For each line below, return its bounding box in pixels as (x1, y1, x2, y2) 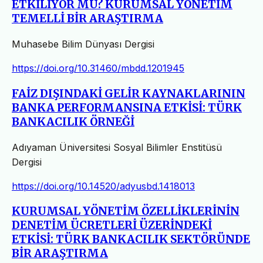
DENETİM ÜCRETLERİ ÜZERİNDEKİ (12, 218, 212, 232)
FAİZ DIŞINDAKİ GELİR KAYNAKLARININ (12, 86, 245, 100)
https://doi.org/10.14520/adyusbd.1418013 (12, 180, 195, 192)
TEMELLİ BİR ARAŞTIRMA (12, 12, 163, 26)
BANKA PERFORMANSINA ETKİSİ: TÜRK (12, 100, 242, 114)
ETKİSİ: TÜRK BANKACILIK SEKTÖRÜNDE (12, 232, 250, 247)
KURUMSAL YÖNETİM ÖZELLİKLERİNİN (12, 204, 240, 218)
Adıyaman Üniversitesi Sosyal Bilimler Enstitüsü (12, 141, 222, 153)
